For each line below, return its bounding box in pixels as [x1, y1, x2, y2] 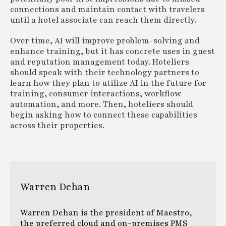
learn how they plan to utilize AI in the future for [10, 77, 206, 89]
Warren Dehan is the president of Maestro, [20, 207, 192, 218]
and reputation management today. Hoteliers [10, 56, 189, 68]
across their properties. [10, 120, 104, 131]
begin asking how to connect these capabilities [10, 109, 197, 121]
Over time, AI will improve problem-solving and [10, 35, 200, 46]
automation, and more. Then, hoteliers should [10, 98, 193, 110]
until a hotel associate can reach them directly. [10, 14, 196, 26]
